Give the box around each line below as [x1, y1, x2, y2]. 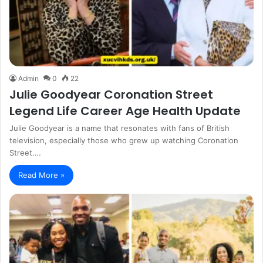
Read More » [18, 170, 65, 180]
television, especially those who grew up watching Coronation [9, 135, 238, 145]
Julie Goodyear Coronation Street [9, 86, 213, 103]
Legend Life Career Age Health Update [9, 102, 241, 119]
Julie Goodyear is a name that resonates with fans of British [9, 123, 230, 133]
